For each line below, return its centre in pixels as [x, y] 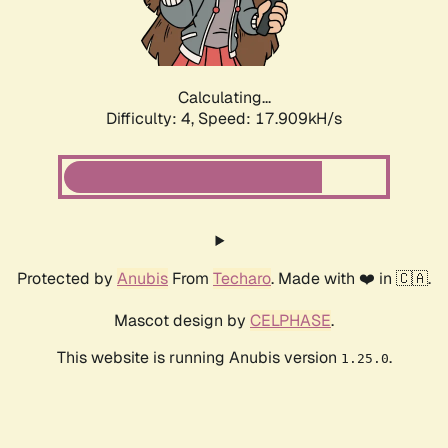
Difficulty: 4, [152, 119]
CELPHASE [290, 321]
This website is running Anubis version [198, 358]
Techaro [242, 279]
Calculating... [224, 98]
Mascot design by [182, 321]
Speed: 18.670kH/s [270, 119]
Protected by [67, 279]
